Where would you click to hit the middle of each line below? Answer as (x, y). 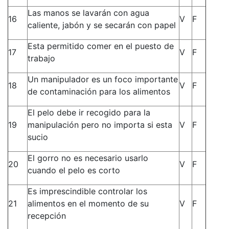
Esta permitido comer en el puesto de (101, 46)
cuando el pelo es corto (74, 170)
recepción (47, 215)
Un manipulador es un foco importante (103, 79)
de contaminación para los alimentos (99, 91)
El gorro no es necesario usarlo (88, 158)
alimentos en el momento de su (88, 203)
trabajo (41, 58)
